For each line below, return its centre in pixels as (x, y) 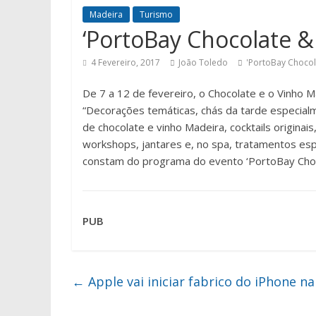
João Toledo (203, 62)
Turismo (156, 14)
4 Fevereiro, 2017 (126, 62)
